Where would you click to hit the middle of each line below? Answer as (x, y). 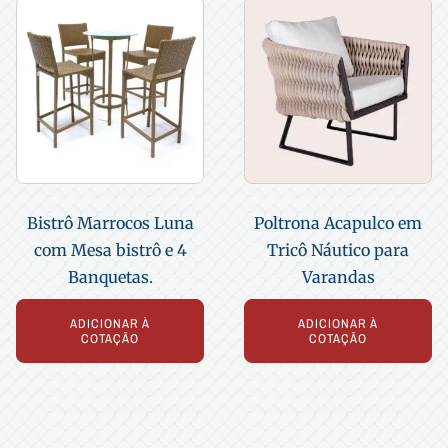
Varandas (338, 276)
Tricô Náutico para (338, 249)
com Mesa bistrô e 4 (110, 249)
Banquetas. (110, 276)
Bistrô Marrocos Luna (110, 222)
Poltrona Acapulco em (338, 222)
